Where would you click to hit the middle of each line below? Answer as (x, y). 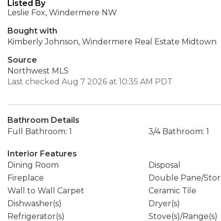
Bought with (32, 31)
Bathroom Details (43, 120)
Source (22, 60)
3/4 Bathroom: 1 (179, 131)
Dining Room (33, 165)
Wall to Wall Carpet (46, 191)
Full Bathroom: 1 (40, 131)
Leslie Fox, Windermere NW (62, 13)
